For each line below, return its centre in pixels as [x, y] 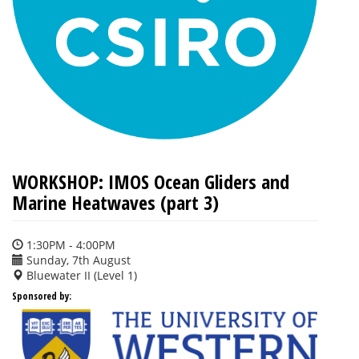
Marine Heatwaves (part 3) [115, 202]
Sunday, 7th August [77, 260]
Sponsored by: [42, 296]
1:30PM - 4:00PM [69, 244]
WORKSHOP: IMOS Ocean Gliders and [151, 181]
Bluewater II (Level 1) [80, 275]
